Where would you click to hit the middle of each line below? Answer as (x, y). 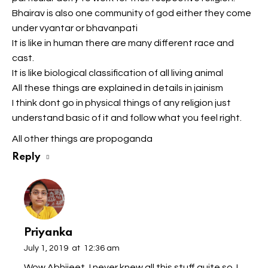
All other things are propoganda (82, 138)
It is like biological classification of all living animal (118, 73)
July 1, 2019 (46, 249)
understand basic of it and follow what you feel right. (127, 118)
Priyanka (48, 233)
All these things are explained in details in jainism (118, 88)
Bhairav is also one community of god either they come (132, 13)
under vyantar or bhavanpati (75, 28)
